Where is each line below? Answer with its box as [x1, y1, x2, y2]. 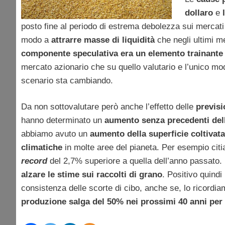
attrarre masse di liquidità [51, 35, 155, 45]
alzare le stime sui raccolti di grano [21, 170, 162, 180]
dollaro [184, 8, 213, 18]
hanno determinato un [21, 116, 104, 126]
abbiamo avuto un [21, 129, 90, 139]
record [21, 156, 47, 166]
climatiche [21, 143, 62, 153]
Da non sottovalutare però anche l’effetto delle [21, 102, 196, 112]
